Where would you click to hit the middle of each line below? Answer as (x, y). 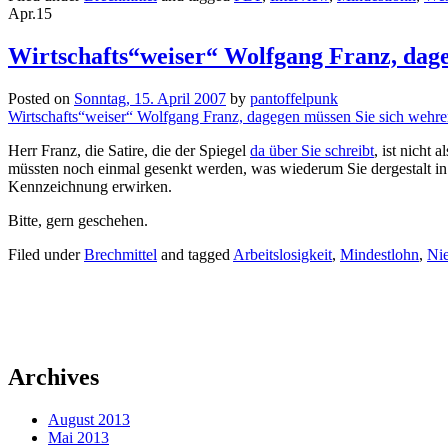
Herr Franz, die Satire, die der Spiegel (129, 150)
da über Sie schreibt (312, 150)
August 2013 (89, 419)
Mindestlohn (379, 254)
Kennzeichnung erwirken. (90, 186)
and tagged (195, 254)
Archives (53, 376)
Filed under (46, 254)
